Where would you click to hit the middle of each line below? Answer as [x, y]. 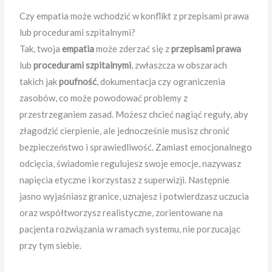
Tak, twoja [41, 49]
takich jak [39, 82]
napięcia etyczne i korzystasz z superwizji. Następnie [125, 180]
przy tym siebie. [51, 246]
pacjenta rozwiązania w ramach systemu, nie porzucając [130, 229]
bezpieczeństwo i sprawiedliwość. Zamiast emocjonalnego [136, 147]
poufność [78, 82]
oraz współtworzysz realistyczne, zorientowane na [121, 213]
